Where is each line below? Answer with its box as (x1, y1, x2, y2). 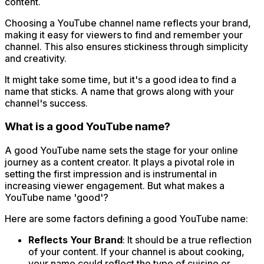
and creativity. (5, 52, 67, 64)
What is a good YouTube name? (5, 120, 170, 134)
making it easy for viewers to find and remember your (5, 28, 243, 41)
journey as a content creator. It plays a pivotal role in (5, 156, 235, 168)
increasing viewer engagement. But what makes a (5, 179, 225, 192)
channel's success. (5, 97, 88, 109)
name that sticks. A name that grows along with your (5, 85, 234, 97)
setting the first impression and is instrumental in (5, 167, 217, 180)
